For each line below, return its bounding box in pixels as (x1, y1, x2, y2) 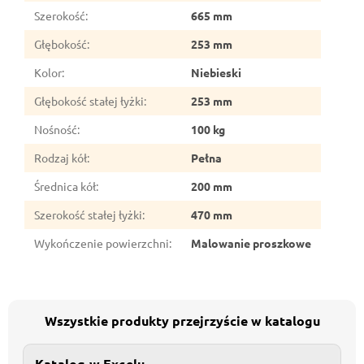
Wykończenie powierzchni (34, 235, 169, 250)
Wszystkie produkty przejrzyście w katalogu (44, 311, 320, 329)
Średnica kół (34, 178, 96, 193)
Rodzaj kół (34, 149, 87, 165)
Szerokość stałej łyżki (34, 206, 142, 222)
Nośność (34, 121, 77, 136)
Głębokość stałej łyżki (34, 93, 144, 108)
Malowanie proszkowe (191, 235, 311, 250)
